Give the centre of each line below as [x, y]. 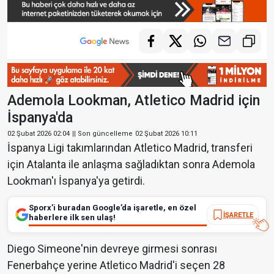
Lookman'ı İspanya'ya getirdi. [76, 181]
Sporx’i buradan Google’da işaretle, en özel [113, 208]
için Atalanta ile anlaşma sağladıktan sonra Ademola [131, 165]
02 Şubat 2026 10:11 [166, 134]
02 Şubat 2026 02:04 [39, 134]
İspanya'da [40, 118]
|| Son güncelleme [102, 134]
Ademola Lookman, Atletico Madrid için [134, 101]
